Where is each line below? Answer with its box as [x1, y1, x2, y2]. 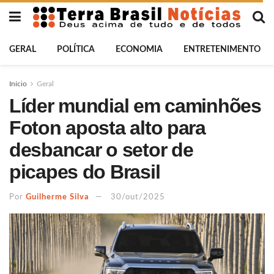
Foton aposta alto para [9, 117, 206, 139]
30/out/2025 [111, 193, 165, 201]
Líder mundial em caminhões [9, 95, 261, 117]
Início [9, 80, 27, 87]
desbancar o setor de [9, 139, 193, 161]
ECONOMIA [116, 45, 163, 54]
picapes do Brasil [9, 161, 160, 183]
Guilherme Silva [26, 193, 89, 201]
